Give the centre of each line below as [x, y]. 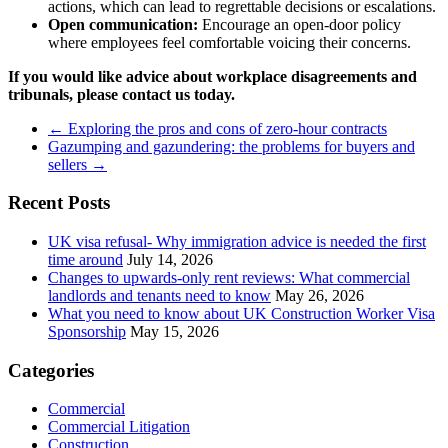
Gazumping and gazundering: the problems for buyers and [231, 146]
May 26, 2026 [319, 295]
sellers [69, 164]
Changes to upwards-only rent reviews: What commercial [229, 277]
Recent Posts [59, 203]
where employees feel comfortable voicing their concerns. [229, 42]
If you [30, 76]
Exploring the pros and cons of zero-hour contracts [225, 128]
